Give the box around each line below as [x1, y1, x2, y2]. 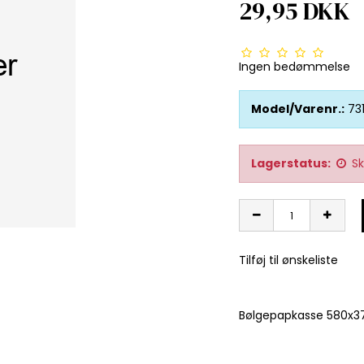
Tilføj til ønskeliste [239, 251, 338, 268]
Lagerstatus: [251, 154, 331, 171]
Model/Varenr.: [251, 100, 344, 117]
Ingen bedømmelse [239, 58, 350, 75]
